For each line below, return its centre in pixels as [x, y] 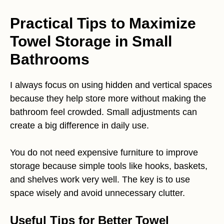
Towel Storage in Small [91, 41]
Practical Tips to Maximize [103, 23]
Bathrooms [50, 59]
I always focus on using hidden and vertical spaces [111, 85]
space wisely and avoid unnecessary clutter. [97, 193]
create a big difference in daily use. [79, 125]
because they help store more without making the [108, 98]
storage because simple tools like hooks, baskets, [109, 166]
